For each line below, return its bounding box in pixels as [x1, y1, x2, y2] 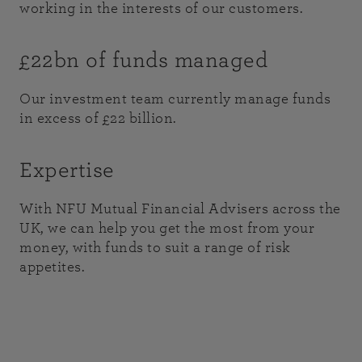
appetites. [19, 259, 85, 275]
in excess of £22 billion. [19, 111, 177, 126]
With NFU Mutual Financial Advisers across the [19, 201, 341, 217]
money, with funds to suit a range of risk [19, 240, 291, 255]
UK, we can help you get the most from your [19, 221, 314, 236]
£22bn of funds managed [19, 48, 267, 72]
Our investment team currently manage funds [19, 91, 330, 107]
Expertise [19, 158, 115, 182]
